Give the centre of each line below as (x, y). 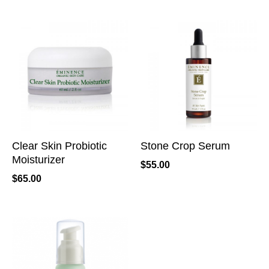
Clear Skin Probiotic (59, 146)
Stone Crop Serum (185, 146)
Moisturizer (38, 159)
